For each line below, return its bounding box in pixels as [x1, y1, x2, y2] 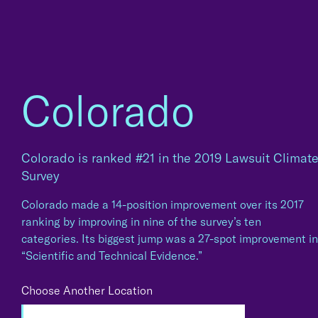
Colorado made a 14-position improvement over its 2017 [21, 197, 304, 212]
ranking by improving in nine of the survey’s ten [21, 214, 261, 229]
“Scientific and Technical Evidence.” [21, 248, 202, 263]
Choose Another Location [21, 283, 153, 297]
